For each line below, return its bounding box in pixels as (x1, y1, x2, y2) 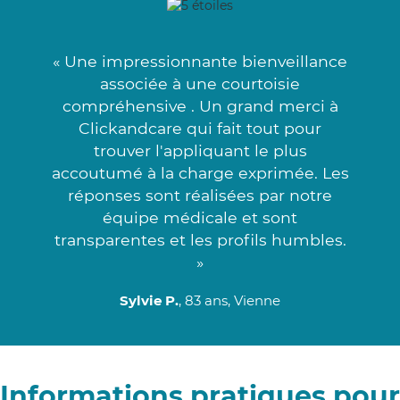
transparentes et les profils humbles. (54, 229, 346, 249)
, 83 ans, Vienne (179, 291, 280, 309)
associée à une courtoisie (100, 73, 300, 93)
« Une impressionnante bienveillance (53, 51, 347, 71)
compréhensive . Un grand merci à (62, 96, 338, 115)
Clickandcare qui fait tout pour (79, 118, 321, 137)
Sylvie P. (120, 291, 179, 309)
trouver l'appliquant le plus (93, 140, 307, 160)
